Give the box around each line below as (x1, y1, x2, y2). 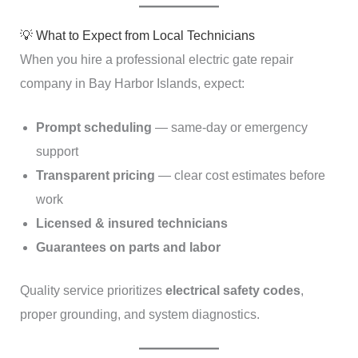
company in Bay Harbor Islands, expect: (19, 76, 245, 90)
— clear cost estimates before (154, 169, 325, 183)
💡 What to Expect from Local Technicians (19, 28, 255, 42)
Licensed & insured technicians (35, 217, 228, 231)
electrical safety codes (165, 284, 300, 298)
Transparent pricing (35, 169, 155, 183)
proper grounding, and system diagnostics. (19, 308, 260, 322)
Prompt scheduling (35, 121, 152, 135)
